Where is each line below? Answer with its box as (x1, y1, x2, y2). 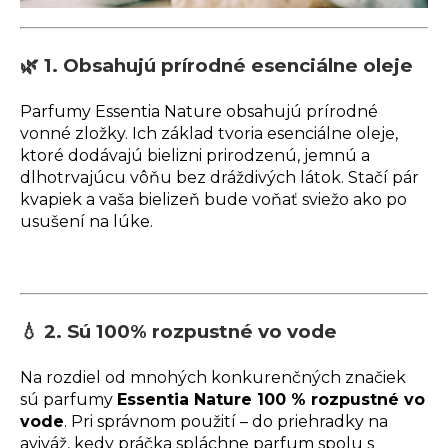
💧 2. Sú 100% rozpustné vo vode (20, 320, 337, 344)
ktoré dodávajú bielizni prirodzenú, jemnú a (20, 146, 370, 166)
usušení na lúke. (20, 212, 153, 232)
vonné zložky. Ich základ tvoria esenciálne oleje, (20, 124, 398, 144)
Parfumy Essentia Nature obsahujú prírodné (20, 102, 378, 122)
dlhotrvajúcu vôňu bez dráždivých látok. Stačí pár (20, 168, 419, 188)
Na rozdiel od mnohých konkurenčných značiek (20, 368, 406, 388)
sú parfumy (20, 390, 117, 410)
